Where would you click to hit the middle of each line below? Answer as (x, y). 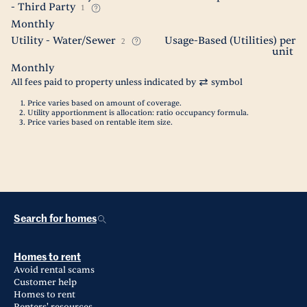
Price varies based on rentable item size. (100, 122)
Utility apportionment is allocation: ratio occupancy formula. (138, 113)
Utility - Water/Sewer (63, 40)
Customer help (45, 282)
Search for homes (55, 219)
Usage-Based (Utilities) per (230, 40)
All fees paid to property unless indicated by (103, 82)
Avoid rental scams (54, 270)
